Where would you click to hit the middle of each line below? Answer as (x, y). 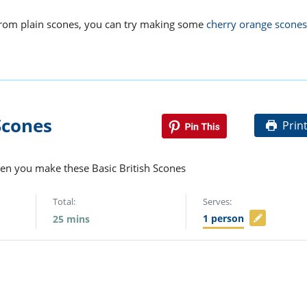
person (228, 219)
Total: (64, 202)
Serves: (218, 202)
